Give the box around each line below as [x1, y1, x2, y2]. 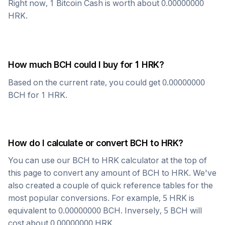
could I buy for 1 [71, 59, 142, 70]
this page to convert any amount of [8, 168, 142, 178]
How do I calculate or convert [8, 138, 130, 148]
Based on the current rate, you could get [8, 77, 162, 87]
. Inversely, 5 [121, 205, 170, 215]
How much [8, 59, 54, 70]
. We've [189, 168, 216, 178]
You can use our [8, 155, 72, 165]
